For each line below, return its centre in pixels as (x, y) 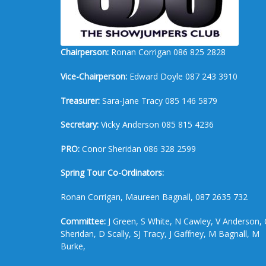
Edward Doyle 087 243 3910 (182, 77)
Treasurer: (80, 100)
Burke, (73, 246)
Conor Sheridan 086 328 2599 (138, 148)
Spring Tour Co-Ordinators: (112, 173)
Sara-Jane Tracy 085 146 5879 (159, 100)
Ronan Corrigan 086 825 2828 (167, 52)
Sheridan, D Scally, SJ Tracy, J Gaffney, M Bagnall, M (160, 233)
